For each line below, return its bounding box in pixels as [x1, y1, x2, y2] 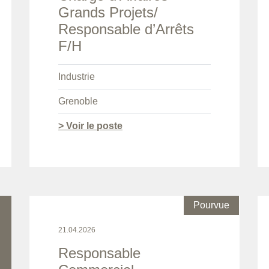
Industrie [58, 71, 95, 82]
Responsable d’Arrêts [58, 21, 194, 38]
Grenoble [58, 96, 98, 107]
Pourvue [193, 200, 229, 211]
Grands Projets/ [58, 4, 158, 21]
